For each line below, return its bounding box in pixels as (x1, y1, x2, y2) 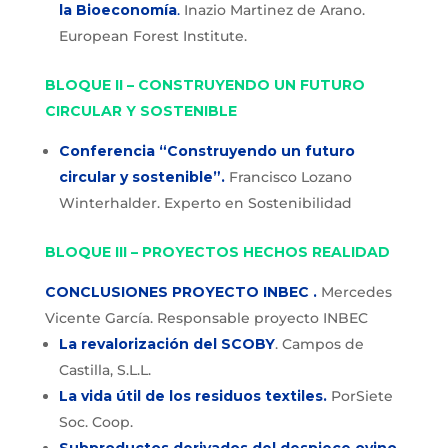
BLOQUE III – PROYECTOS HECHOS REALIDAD (44, 243, 390, 261)
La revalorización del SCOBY (58, 335, 275, 353)
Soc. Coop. (58, 413, 133, 431)
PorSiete (326, 387, 393, 405)
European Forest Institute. (58, 27, 247, 45)
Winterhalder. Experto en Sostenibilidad (58, 194, 352, 212)
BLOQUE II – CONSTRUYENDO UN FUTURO (44, 76, 365, 94)
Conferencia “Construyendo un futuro (58, 142, 355, 160)
